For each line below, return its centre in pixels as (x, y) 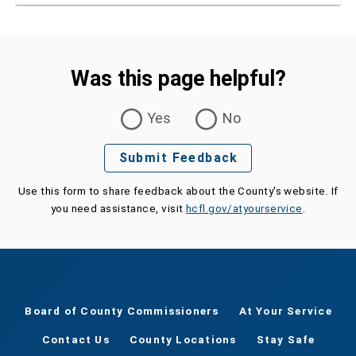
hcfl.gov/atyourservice (244, 208)
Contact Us (75, 340)
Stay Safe (286, 340)
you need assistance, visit (118, 208)
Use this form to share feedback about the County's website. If (178, 190)
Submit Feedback (178, 158)
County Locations (183, 340)
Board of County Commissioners (122, 311)
